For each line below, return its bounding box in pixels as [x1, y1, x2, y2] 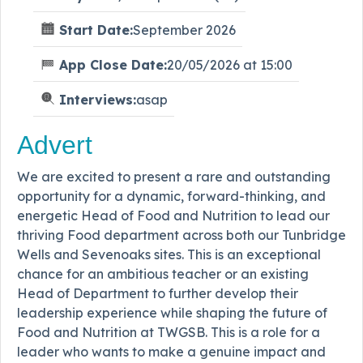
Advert [17, 130, 92, 160]
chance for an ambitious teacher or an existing [17, 265, 309, 282]
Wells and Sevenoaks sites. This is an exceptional [17, 246, 321, 263]
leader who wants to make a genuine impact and [17, 343, 326, 360]
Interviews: [59, 91, 136, 108]
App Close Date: [59, 56, 167, 73]
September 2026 [133, 21, 236, 38]
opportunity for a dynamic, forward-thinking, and [17, 187, 326, 204]
